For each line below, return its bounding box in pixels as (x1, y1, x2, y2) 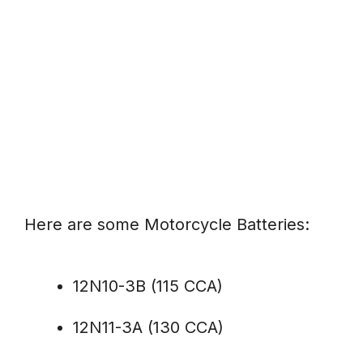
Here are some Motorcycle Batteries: (24, 215, 310, 235)
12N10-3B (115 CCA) (73, 276, 223, 297)
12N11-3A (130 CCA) (73, 318, 224, 338)
